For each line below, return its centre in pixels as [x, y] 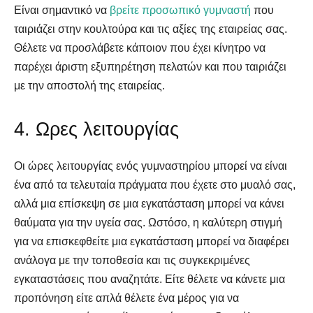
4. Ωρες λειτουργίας [96, 129]
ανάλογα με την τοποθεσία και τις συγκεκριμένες [132, 260]
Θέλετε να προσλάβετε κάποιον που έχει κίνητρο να [140, 48]
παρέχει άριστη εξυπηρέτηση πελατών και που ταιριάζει [150, 66]
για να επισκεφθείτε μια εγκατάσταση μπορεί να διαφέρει [152, 241]
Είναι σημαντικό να [62, 10]
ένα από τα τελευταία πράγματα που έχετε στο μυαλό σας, [155, 184]
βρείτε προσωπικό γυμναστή [180, 10]
